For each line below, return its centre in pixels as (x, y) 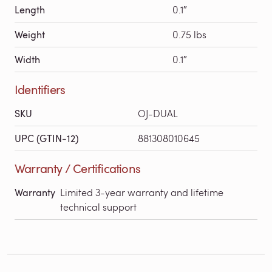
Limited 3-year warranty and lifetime (142, 192)
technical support (100, 206)
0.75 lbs (189, 34)
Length (30, 9)
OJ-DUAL (158, 113)
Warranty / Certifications (77, 168)
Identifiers (40, 89)
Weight (30, 34)
